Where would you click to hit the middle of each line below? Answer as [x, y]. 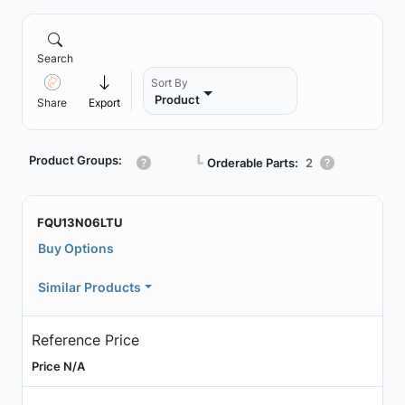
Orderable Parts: [253, 162]
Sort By [170, 83]
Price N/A [58, 366]
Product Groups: [75, 160]
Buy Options [76, 248]
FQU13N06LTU [80, 222]
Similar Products [89, 287]
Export [104, 103]
